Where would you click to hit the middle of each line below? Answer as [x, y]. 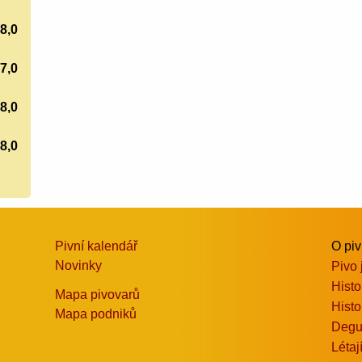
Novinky [79, 265]
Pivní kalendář [97, 246]
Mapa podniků [96, 314]
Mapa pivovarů [98, 294]
